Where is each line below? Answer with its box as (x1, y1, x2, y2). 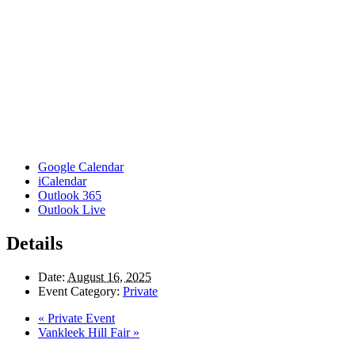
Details (6, 233, 63, 254)
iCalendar (38, 174, 86, 189)
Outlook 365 (38, 189, 101, 203)
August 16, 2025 (67, 270, 151, 284)
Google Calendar (38, 160, 124, 174)
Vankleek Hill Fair (38, 326, 133, 340)
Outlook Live (38, 203, 105, 217)
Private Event (44, 311, 115, 326)
